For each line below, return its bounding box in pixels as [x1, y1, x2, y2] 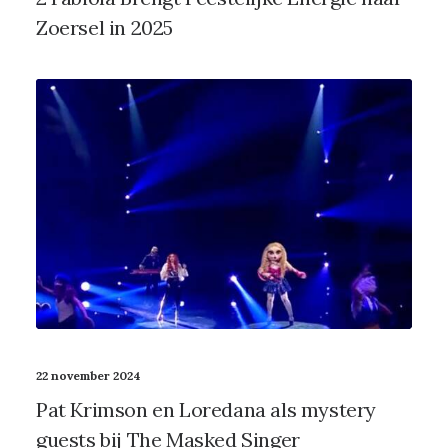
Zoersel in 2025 [36, 15, 173, 41]
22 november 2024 [36, 368, 141, 384]
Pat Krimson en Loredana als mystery [36, 397, 377, 423]
